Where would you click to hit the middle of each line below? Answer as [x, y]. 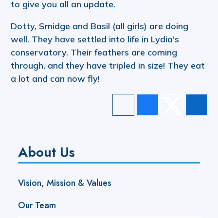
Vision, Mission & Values [65, 183]
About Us [47, 152]
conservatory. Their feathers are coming [94, 52]
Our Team [37, 205]
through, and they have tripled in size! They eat [108, 65]
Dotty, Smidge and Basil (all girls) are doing [100, 26]
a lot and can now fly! [55, 78]
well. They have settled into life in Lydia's [95, 39]
